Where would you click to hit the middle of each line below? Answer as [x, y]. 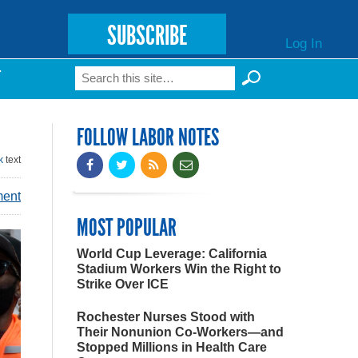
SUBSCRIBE [147, 36]
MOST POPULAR [127, 228]
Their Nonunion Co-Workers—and [180, 332]
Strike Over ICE [123, 284]
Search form [135, 83]
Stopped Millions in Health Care [172, 347]
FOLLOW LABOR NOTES [148, 137]
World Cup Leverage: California [172, 254]
